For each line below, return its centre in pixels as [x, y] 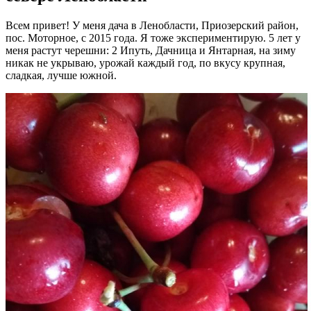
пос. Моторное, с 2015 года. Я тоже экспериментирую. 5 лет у [153, 37]
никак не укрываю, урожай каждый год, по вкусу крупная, [145, 62]
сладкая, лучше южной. [61, 75]
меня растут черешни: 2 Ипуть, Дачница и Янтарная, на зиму [151, 50]
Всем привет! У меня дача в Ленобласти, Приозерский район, [152, 25]
